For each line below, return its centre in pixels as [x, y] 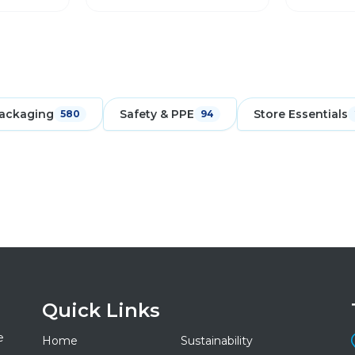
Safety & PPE [157, 114]
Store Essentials [301, 114]
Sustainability [216, 341]
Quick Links [101, 310]
